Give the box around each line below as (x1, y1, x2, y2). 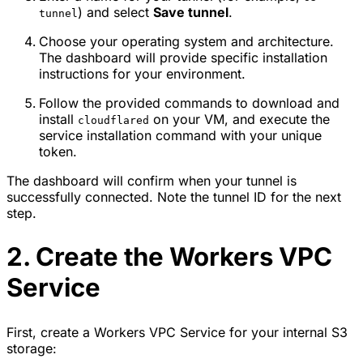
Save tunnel (153, 3, 228, 20)
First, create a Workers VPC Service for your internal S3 (6, 324, 348, 341)
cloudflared (78, 113, 149, 126)
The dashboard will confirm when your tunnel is (6, 172, 297, 189)
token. (39, 143, 77, 160)
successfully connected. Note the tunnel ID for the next (6, 188, 341, 205)
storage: (6, 340, 57, 357)
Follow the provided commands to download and (39, 94, 340, 111)
